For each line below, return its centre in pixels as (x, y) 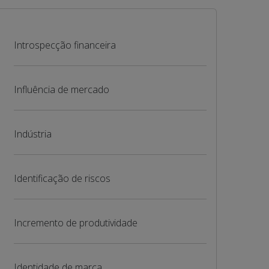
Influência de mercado (61, 89)
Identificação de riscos (62, 178)
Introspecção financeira (65, 45)
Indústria (32, 134)
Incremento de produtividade (75, 223)
